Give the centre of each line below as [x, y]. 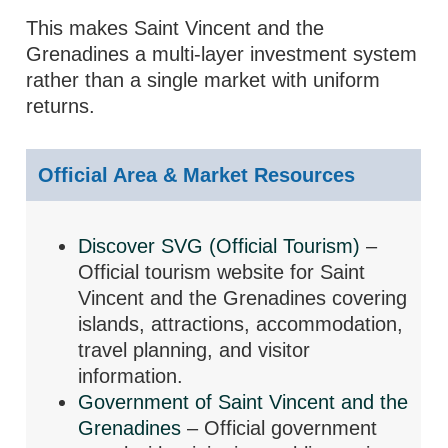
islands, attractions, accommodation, [241, 324]
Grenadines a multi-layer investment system [222, 54]
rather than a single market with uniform [203, 80]
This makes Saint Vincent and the [175, 28]
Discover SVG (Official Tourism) [219, 246]
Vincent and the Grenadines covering [243, 298]
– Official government [279, 428]
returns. [61, 106]
